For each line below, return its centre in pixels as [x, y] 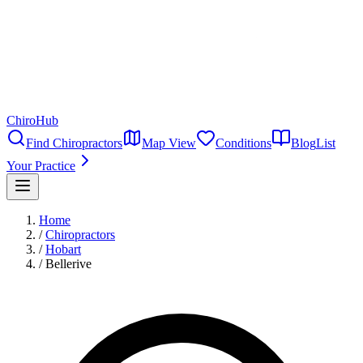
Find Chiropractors [74, 143]
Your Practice [41, 166]
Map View [169, 143]
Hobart [63, 249]
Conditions [243, 143]
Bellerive [68, 264]
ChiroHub [32, 120]
